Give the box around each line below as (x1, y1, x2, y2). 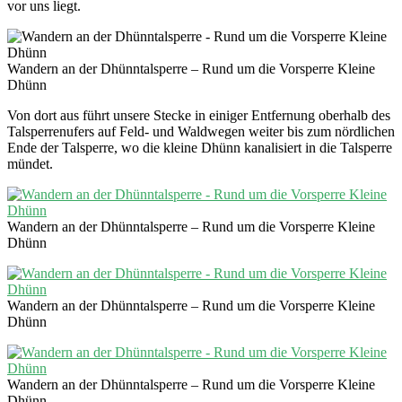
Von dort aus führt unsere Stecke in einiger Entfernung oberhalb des (7, 108, 390, 124)
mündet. (7, 156, 53, 172)
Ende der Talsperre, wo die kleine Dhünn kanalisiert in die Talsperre (7, 140, 392, 156)
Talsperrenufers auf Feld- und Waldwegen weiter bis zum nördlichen (7, 124, 395, 140)
